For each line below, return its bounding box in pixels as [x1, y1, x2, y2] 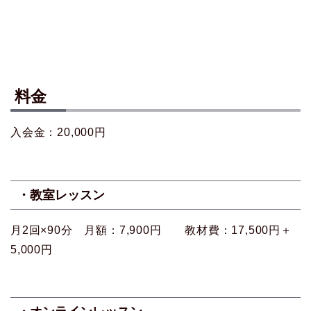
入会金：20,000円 [10, 126, 106, 139]
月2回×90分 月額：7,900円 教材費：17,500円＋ [10, 224, 292, 236]
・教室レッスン [17, 187, 105, 202]
